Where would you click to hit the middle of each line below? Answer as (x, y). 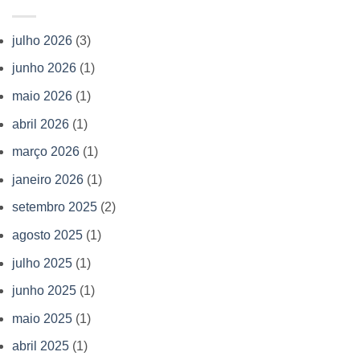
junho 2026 (44, 68)
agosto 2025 (47, 235)
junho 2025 (44, 291)
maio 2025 (42, 318)
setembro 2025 (55, 207)
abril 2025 (41, 346)
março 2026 (46, 152)
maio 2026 (42, 96)
